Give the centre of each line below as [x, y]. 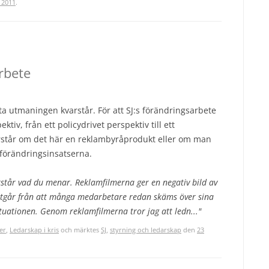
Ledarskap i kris [34, 230]
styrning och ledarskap [146, 230]
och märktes [80, 230]
